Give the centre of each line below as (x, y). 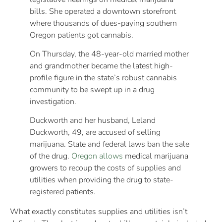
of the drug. (51, 156)
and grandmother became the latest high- (101, 66)
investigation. (53, 101)
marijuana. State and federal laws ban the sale (110, 144)
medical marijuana (156, 156)
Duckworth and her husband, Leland (93, 121)
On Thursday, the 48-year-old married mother (109, 54)
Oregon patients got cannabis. (82, 35)
